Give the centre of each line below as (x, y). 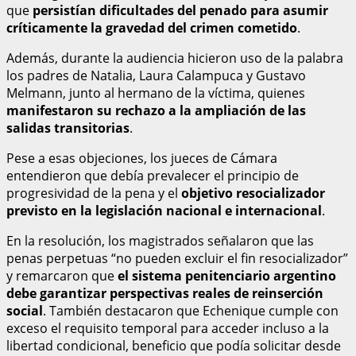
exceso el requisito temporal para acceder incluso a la (168, 328)
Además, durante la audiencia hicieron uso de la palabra (175, 58)
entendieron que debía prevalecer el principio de (153, 175)
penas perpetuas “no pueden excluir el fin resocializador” (177, 258)
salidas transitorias (68, 128)
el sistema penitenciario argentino (227, 275)
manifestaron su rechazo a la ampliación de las (156, 110)
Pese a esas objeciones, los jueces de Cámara (142, 158)
